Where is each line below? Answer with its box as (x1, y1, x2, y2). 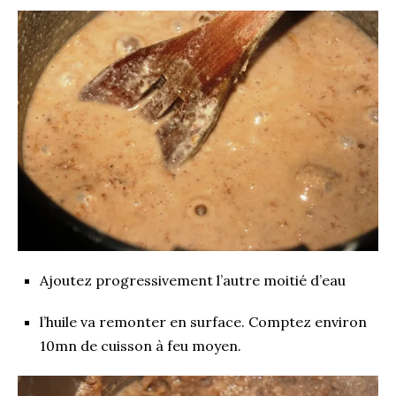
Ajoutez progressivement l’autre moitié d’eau (40, 270, 346, 289)
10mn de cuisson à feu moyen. (40, 336, 241, 354)
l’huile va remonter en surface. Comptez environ (40, 312, 367, 331)
